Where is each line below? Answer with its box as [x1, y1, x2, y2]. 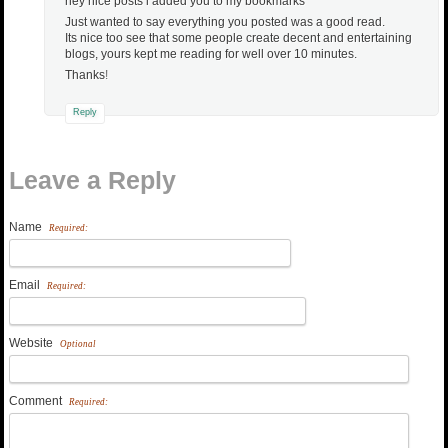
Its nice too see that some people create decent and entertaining [65, 31, 412, 46]
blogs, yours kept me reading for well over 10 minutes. [65, 47, 357, 62]
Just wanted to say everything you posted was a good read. [65, 15, 385, 30]
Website [9, 336, 56, 351]
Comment [9, 394, 65, 409]
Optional [60, 339, 96, 350]
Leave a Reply [9, 166, 176, 195]
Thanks [65, 68, 105, 83]
